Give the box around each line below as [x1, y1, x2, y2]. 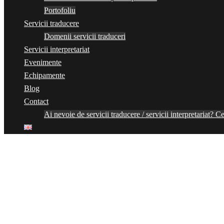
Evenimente [24, 58, 61, 67]
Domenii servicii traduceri [44, 32, 125, 41]
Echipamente [24, 71, 65, 80]
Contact [24, 97, 48, 106]
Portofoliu [44, 6, 75, 15]
